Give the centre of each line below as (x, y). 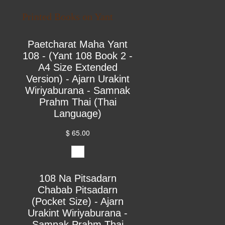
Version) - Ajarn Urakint (78, 79)
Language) (78, 114)
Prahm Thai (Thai (78, 102)
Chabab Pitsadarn (78, 190)
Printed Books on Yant (68, 17)
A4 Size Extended (78, 68)
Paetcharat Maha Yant (78, 44)
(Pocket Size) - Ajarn (78, 202)
